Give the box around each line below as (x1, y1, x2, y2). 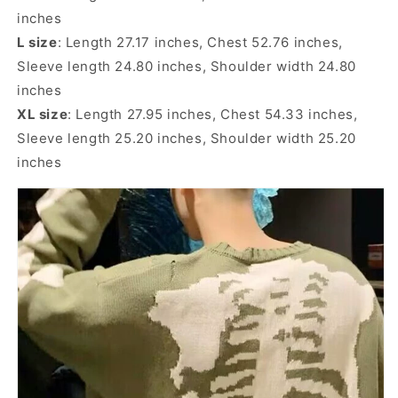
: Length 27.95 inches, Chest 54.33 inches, (68, 105, 358, 123)
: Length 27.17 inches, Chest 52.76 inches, (57, 33, 343, 51)
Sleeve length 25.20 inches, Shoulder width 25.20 (17, 129, 356, 147)
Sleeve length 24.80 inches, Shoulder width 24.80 (17, 57, 356, 75)
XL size (17, 105, 68, 123)
